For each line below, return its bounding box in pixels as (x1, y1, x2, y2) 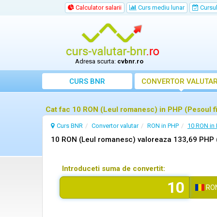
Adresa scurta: (75, 58, 118, 65)
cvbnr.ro (117, 58, 144, 65)
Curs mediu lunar (137, 4, 185, 11)
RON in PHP (147, 122, 179, 129)
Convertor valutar (92, 122, 139, 129)
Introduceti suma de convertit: (62, 164, 165, 173)
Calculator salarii (74, 4, 122, 11)
